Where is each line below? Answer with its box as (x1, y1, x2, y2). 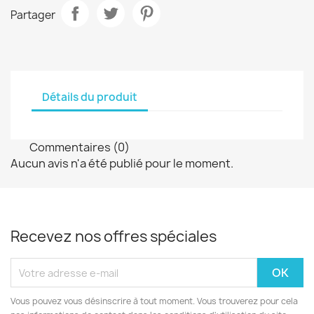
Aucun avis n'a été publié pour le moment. (11, 156, 233, 171)
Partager (11, 7, 55, 22)
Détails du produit (42, 89, 137, 104)
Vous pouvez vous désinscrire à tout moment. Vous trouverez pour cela (11, 295, 298, 307)
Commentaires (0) (27, 139, 130, 155)
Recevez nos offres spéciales (11, 226, 217, 247)
